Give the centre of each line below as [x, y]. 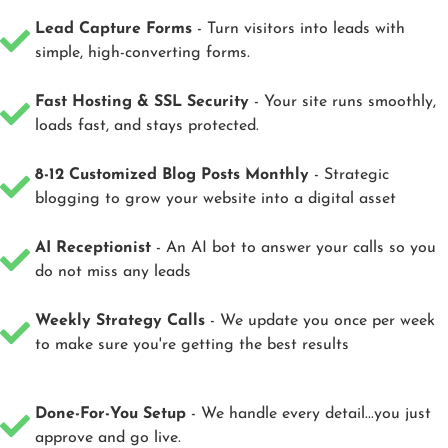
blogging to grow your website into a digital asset [215, 198]
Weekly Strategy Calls [120, 320]
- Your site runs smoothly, [342, 101]
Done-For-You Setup [110, 413]
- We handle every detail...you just [308, 413]
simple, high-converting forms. [142, 52]
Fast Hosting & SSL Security [142, 101]
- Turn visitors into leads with [298, 28]
